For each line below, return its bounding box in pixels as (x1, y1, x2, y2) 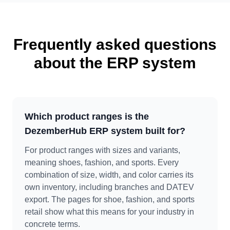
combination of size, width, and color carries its (25, 170, 194, 179)
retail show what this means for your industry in (25, 207, 194, 216)
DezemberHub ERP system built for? (25, 126, 185, 136)
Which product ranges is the (25, 111, 149, 122)
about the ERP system (34, 54, 196, 71)
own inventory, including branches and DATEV (25, 183, 194, 191)
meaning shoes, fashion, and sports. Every (25, 158, 179, 167)
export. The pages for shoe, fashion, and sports (25, 195, 195, 204)
